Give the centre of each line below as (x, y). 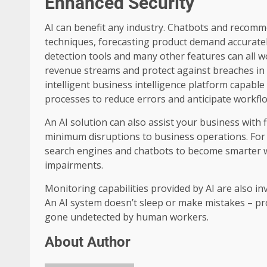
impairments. (74, 165)
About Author (88, 242)
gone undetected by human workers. (127, 217)
